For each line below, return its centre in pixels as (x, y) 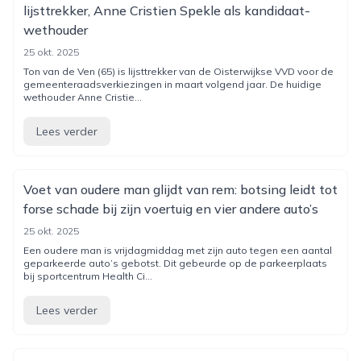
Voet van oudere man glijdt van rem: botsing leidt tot (180, 189)
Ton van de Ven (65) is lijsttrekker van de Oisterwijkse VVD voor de (178, 71)
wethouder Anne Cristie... (83, 97)
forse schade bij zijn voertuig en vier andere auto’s (171, 209)
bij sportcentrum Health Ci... (88, 276)
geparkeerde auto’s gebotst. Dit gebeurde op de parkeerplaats (175, 263)
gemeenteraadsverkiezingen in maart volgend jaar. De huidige (172, 84)
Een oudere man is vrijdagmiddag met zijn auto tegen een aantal (178, 250)
